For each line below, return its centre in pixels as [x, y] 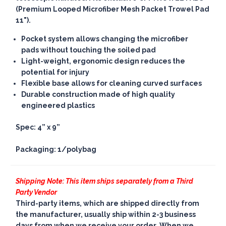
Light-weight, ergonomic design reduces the [103, 61]
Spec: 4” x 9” [38, 127]
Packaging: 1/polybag [56, 150]
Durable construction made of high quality [98, 95]
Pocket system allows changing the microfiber [105, 39]
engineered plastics [58, 106]
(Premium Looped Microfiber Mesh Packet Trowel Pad [113, 9]
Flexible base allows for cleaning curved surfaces [112, 83]
